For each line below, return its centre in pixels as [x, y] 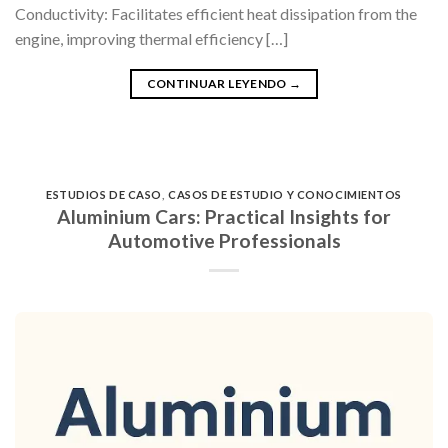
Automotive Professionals [224, 241]
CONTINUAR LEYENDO [218, 83]
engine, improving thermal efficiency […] [151, 38]
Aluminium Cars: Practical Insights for [224, 217]
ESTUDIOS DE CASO [103, 194]
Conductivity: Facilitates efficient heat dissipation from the [216, 13]
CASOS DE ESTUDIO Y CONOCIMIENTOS [285, 194]
